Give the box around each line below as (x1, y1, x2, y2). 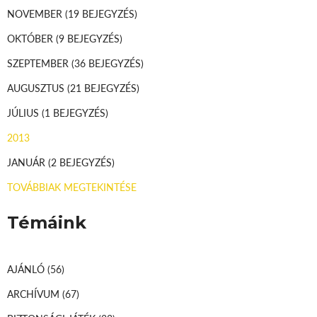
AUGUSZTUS (7, 80, 67, 95)
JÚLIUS (7, 105, 42, 120)
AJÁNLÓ (7, 261, 47, 276)
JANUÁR (7, 154, 48, 169)
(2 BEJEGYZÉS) (48, 154, 115, 169)
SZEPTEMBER (7, 55, 71, 70)
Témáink (7, 212, 86, 233)
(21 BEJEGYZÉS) (67, 80, 139, 95)
